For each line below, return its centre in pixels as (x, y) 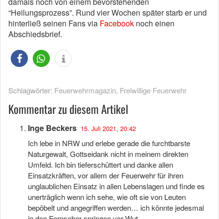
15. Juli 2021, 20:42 (108, 128)
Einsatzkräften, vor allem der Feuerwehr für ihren (106, 175)
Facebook (117, 23)
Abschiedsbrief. (35, 34)
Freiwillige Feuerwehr (153, 90)
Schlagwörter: (31, 90)
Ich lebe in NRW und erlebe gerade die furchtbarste (109, 143)
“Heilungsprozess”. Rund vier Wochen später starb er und (108, 12)
